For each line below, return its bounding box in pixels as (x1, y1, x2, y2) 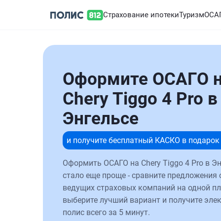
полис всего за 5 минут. (63, 208, 150, 217)
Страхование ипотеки (103, 10, 179, 19)
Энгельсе (63, 109, 139, 129)
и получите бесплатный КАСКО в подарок (67, 136, 220, 145)
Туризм (179, 10, 204, 19)
